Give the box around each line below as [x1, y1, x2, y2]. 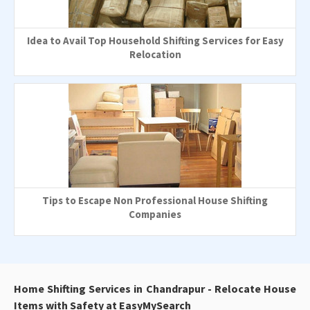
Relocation [129, 47, 181, 61]
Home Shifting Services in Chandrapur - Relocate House [14, 281, 296, 295]
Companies [129, 207, 181, 221]
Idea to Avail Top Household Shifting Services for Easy [26, 33, 284, 47]
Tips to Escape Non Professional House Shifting [42, 193, 268, 207]
